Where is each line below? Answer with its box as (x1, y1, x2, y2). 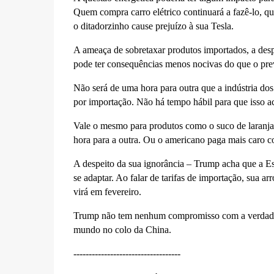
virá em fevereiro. (73, 187, 141, 197)
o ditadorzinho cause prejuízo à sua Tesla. (73, 21, 234, 31)
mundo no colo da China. (73, 224, 171, 235)
